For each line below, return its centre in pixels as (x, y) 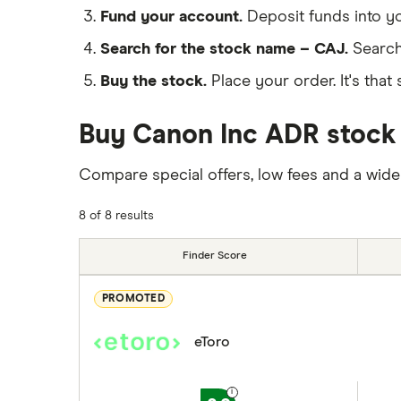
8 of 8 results (116, 215)
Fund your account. (171, 17)
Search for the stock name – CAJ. (224, 49)
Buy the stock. (154, 81)
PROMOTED (133, 299)
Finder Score (214, 256)
